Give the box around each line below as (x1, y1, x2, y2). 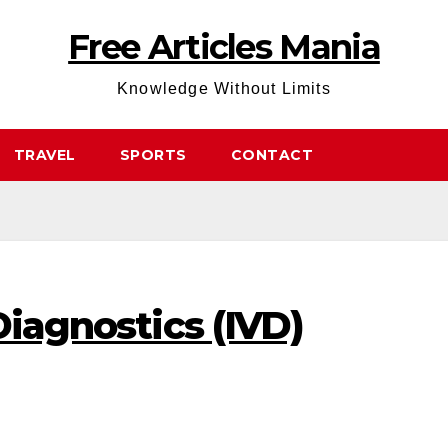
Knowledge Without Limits (117, 80, 331, 97)
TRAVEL (13, 146, 76, 164)
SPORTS (119, 146, 187, 164)
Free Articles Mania (68, 26, 380, 68)
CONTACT (230, 146, 313, 164)
